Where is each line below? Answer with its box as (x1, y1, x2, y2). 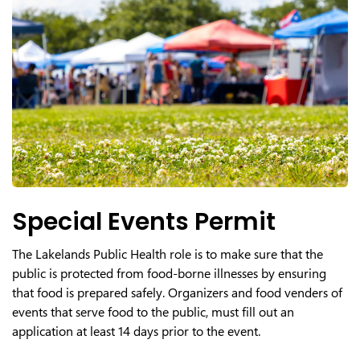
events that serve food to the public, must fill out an (12, 303, 294, 321)
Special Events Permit (12, 205, 276, 239)
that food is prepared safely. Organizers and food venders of (12, 284, 342, 301)
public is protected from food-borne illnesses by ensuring (12, 264, 326, 282)
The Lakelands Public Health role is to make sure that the (12, 245, 323, 263)
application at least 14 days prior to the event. (12, 322, 260, 340)
